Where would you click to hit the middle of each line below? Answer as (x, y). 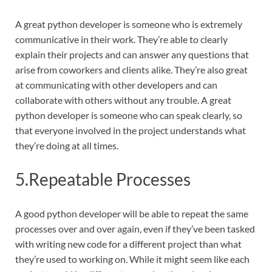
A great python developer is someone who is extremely (129, 24)
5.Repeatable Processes (103, 179)
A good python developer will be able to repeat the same (132, 213)
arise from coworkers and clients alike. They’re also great (131, 70)
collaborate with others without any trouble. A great (123, 100)
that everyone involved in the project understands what (131, 131)
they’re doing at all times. (67, 146)
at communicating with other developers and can (116, 85)
